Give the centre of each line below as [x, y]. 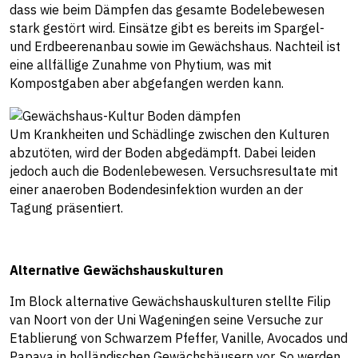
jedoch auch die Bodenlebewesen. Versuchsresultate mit [174, 171]
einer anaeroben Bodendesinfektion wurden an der [156, 189]
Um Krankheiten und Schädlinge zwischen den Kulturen [169, 134]
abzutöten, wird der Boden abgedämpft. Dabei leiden [163, 152]
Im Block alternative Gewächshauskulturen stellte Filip [170, 301]
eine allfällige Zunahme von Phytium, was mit [141, 65]
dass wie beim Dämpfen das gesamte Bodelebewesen [167, 10]
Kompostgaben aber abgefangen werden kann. [147, 84]
